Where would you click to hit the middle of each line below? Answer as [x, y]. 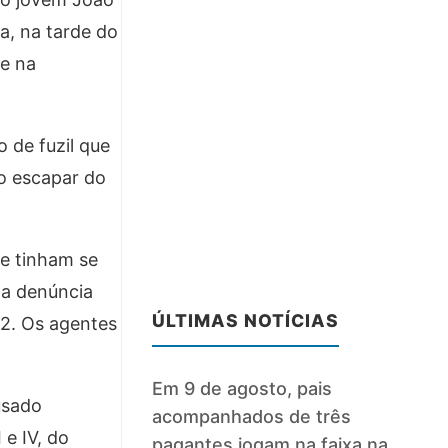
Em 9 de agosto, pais [242, 389]
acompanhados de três [252, 417]
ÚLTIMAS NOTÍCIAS [246, 321]
